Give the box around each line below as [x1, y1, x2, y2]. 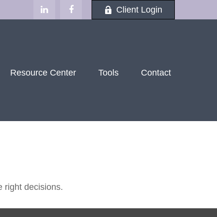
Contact [141, 67, 171, 77]
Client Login [116, 4, 162, 15]
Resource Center [10, 67, 76, 77]
